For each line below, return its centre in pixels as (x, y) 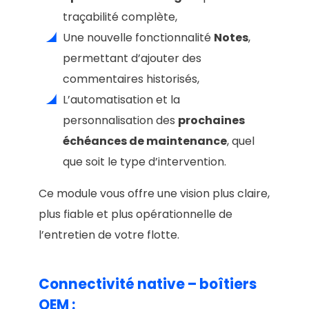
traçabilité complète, (120, 17)
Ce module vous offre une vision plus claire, (154, 193)
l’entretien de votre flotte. (109, 235)
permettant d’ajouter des (132, 58)
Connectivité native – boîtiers (148, 285)
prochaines (211, 120)
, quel (241, 141)
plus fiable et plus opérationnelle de (136, 214)
